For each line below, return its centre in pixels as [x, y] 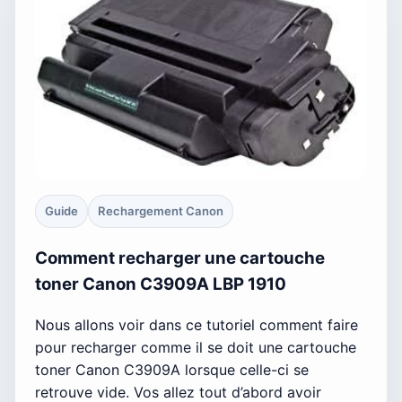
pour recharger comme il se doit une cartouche [196, 347]
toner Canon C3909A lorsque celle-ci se [172, 369]
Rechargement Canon [161, 211]
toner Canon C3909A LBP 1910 [161, 284]
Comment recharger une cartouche [180, 258]
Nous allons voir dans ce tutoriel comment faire [197, 324]
